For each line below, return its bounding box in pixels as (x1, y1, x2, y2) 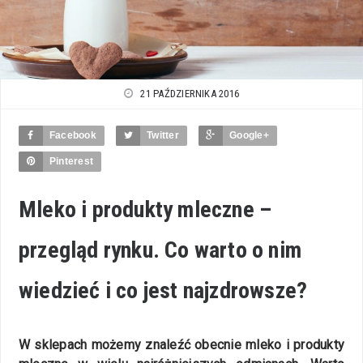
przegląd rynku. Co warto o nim (19, 236, 301, 263)
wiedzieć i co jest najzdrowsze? (19, 276, 308, 304)
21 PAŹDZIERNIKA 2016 (140, 87, 240, 100)
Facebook (49, 129, 96, 141)
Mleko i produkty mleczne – (19, 195, 272, 223)
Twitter (147, 129, 179, 141)
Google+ (229, 129, 269, 141)
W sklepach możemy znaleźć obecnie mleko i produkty (19, 336, 344, 352)
